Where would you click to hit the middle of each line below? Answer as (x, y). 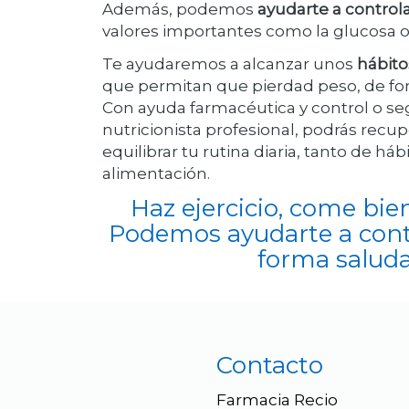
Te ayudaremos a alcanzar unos (230, 64)
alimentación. (156, 173)
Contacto (270, 365)
